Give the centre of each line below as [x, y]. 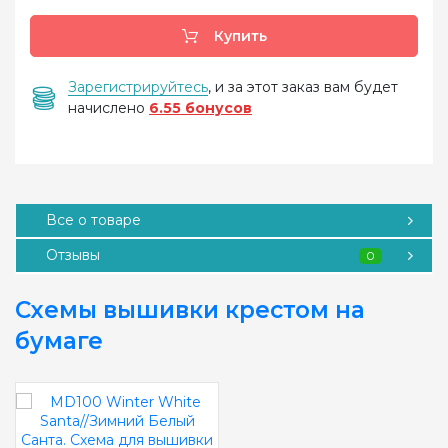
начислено [108, 108]
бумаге [59, 341]
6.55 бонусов [200, 108]
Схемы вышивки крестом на [190, 310]
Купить [238, 36]
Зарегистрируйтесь [138, 87]
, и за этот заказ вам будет [303, 87]
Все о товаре [93, 220]
